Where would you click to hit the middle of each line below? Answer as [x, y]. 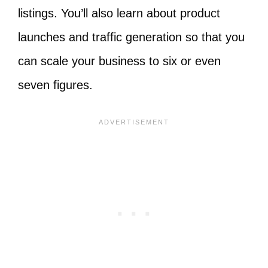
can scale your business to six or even [119, 61]
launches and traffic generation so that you [131, 37]
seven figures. [55, 85]
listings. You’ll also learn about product [119, 13]
